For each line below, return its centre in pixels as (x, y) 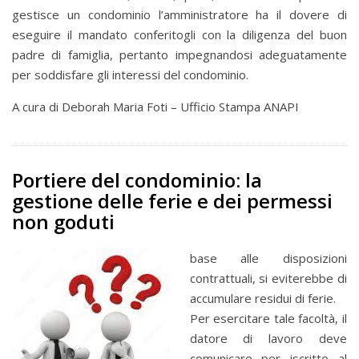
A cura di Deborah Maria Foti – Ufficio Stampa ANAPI (155, 107)
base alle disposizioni (268, 258)
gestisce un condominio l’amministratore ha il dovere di (179, 15)
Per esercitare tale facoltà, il (268, 319)
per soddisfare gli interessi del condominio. (130, 75)
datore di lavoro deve (268, 339)
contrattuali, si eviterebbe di (268, 278)
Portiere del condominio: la (137, 180)
